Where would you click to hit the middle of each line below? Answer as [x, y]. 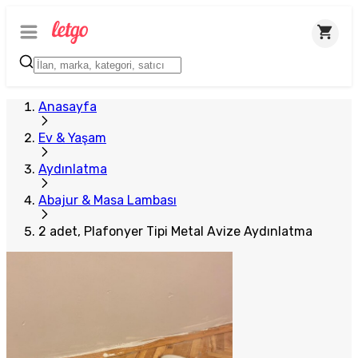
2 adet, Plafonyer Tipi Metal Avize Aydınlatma [175, 231]
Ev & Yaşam [72, 138]
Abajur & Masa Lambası [107, 200]
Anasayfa [68, 107]
